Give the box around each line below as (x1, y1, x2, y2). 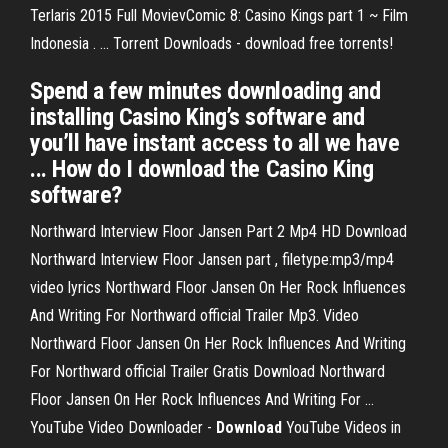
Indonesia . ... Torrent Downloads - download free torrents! (30, 34, 393, 53)
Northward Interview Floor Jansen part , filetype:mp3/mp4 (30, 250, 394, 269)
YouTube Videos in (282, 418, 401, 437)
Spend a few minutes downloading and (30, 77, 381, 105)
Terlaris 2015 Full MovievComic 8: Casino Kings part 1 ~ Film (30, 6, 408, 25)
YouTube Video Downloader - (30, 418, 216, 437)
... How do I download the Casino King (30, 155, 374, 183)
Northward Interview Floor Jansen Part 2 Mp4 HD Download (30, 222, 407, 241)
